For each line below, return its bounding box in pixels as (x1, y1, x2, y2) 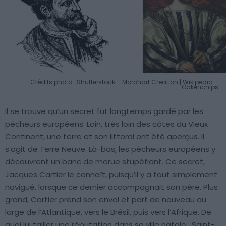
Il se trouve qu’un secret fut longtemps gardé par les (5, 105, 203, 117)
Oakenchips (182, 82, 218, 91)
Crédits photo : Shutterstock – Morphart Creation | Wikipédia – (30, 77, 218, 86)
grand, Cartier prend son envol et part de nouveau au (5, 194, 206, 205)
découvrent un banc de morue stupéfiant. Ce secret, (5, 156, 205, 167)
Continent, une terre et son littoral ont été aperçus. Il (5, 131, 204, 142)
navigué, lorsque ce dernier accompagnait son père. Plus (5, 181, 218, 192)
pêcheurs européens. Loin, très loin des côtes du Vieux (5, 118, 208, 129)
